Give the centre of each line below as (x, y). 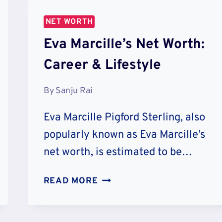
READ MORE (71, 181)
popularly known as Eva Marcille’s (124, 135)
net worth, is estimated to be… (118, 153)
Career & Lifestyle (102, 65)
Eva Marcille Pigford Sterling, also (124, 118)
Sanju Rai (74, 91)
